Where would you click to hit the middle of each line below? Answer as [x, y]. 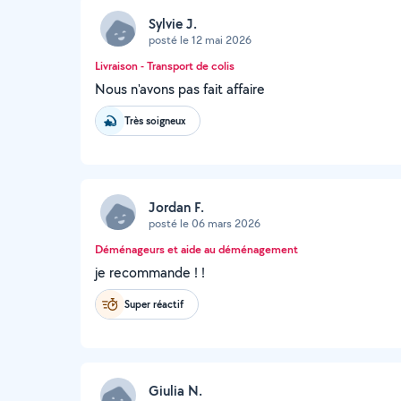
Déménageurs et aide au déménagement [196, 249]
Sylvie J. [173, 23]
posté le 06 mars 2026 [205, 223]
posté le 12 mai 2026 [200, 39]
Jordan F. [176, 207]
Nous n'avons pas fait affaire [180, 89]
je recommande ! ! [150, 273]
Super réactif [154, 304]
